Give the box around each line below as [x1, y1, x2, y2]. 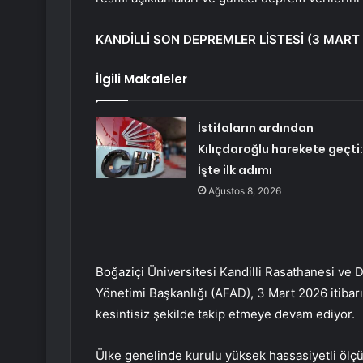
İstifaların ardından [197, 120, 314, 137]
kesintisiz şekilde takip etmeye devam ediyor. [96, 306, 355, 322]
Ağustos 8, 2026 [207, 185, 281, 198]
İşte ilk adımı [197, 162, 272, 179]
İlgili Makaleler [96, 70, 187, 88]
